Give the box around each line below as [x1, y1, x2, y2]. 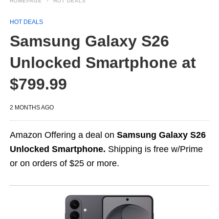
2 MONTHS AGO [10, 104, 54, 111]
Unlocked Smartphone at [10, 54, 196, 71]
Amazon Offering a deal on [10, 130, 117, 140]
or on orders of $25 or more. [10, 158, 119, 168]
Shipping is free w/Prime [106, 144, 203, 154]
